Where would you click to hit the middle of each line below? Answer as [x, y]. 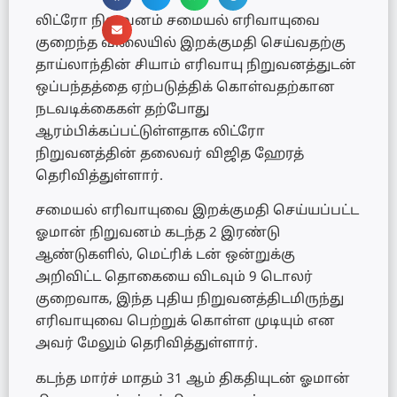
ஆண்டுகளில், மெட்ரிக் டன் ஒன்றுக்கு [165, 256]
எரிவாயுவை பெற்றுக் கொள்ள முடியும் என [185, 323]
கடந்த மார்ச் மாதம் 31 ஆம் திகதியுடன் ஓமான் [193, 379]
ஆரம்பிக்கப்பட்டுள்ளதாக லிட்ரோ [150, 132]
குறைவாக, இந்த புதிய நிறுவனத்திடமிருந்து [190, 300]
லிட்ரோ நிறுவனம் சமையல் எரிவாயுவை [178, 22]
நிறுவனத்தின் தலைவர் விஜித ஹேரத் [170, 155]
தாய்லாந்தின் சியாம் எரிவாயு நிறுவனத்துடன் [196, 66]
